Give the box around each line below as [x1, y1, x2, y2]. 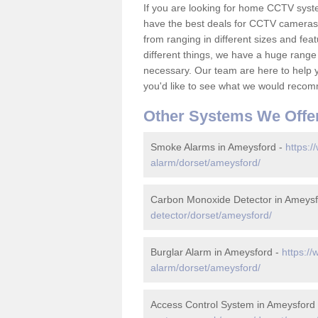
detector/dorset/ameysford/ [150, 209, 272, 221]
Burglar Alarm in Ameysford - [150, 246, 282, 258]
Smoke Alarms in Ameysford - [150, 141, 285, 153]
